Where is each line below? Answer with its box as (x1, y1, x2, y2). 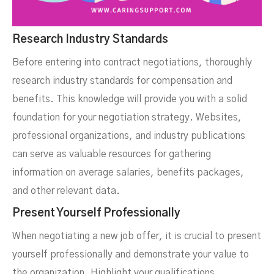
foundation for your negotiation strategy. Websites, (12, 113, 242, 123)
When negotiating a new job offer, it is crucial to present (12, 231, 261, 242)
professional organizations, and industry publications (12, 131, 245, 141)
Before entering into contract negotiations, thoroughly (12, 57, 252, 68)
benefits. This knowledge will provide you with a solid (12, 94, 247, 105)
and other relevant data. (12, 186, 120, 196)
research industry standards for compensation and (12, 76, 232, 86)
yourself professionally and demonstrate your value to (12, 250, 249, 260)
